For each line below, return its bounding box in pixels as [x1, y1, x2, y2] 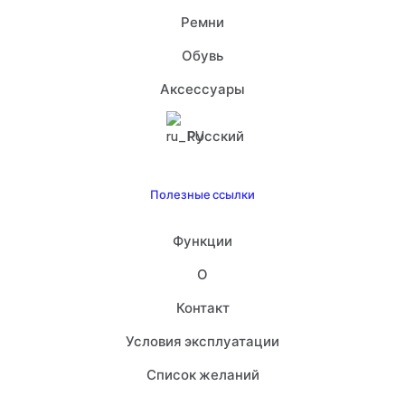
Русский [186, 127, 244, 144]
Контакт [175, 298, 230, 316]
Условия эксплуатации [126, 332, 279, 349]
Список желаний [146, 365, 259, 382]
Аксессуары [160, 80, 245, 97]
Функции [173, 231, 232, 249]
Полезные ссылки [150, 187, 255, 202]
